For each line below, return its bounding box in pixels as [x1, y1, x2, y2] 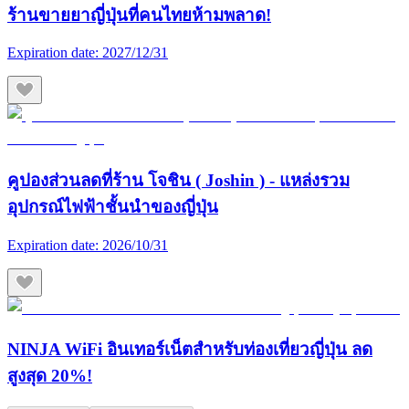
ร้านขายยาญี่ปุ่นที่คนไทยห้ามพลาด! [7, 5, 271, 25]
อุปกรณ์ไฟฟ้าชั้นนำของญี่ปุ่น [7, 197, 218, 217]
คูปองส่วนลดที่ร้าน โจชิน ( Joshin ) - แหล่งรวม [7, 171, 350, 191]
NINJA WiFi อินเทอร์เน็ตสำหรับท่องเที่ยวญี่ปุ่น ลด [7, 340, 372, 360]
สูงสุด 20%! [7, 366, 92, 386]
